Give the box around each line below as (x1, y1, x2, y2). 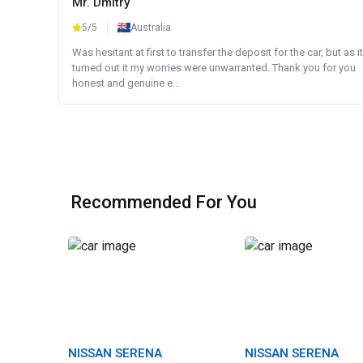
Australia (130, 22, 171, 33)
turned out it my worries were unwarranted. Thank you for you (72, 62, 356, 74)
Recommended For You (70, 192, 257, 212)
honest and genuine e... (72, 77, 180, 89)
